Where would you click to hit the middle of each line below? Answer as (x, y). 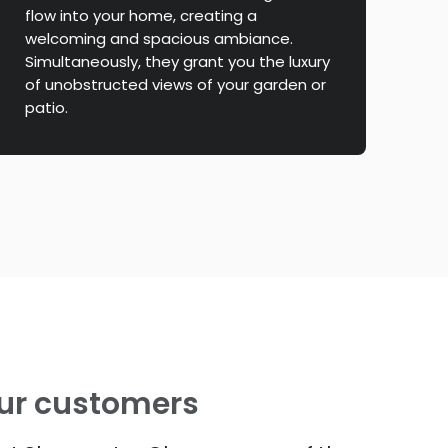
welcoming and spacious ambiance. (158, 39)
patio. (46, 108)
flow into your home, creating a (140, 16)
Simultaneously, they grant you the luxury (177, 62)
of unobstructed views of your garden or (175, 85)
